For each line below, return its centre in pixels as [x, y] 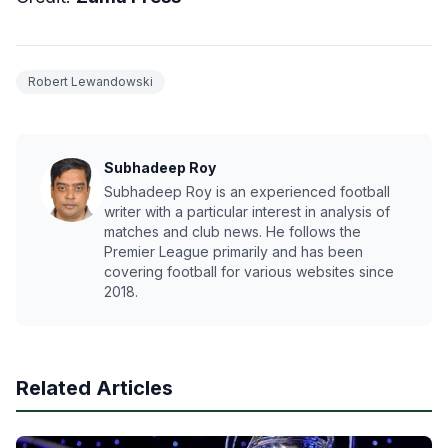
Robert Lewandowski [90, 81]
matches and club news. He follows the [232, 231]
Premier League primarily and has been [233, 251]
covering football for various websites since [249, 271]
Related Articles [94, 387]
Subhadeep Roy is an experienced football [247, 191]
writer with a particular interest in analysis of [247, 211]
